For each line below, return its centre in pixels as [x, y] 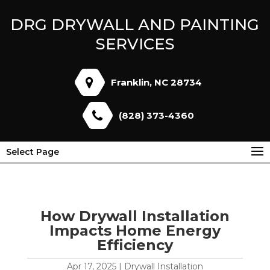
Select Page [33, 152]
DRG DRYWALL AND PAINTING [135, 25]
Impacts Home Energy [135, 231]
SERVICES [135, 44]
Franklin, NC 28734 [156, 82]
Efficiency [135, 245]
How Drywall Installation [135, 216]
